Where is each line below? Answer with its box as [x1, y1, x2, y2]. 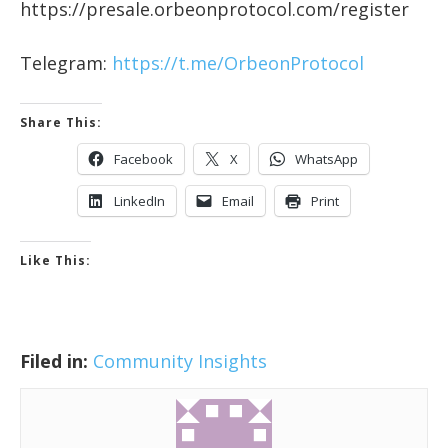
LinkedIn [114, 192, 165, 211]
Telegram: [20, 51, 112, 76]
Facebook [114, 150, 173, 169]
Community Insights [93, 349, 267, 374]
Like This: [20, 252, 91, 270]
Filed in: [20, 349, 88, 374]
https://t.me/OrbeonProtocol [112, 51, 364, 76]
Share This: [20, 114, 102, 132]
